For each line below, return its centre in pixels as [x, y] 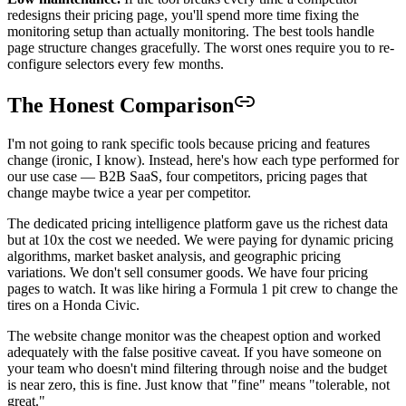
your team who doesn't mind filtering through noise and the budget [197, 369]
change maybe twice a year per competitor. [129, 193]
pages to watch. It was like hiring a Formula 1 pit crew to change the [203, 289]
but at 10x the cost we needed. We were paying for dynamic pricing [200, 240]
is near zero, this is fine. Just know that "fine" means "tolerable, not [198, 385]
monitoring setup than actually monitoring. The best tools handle [191, 32]
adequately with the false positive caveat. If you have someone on [194, 353]
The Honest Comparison [121, 106]
